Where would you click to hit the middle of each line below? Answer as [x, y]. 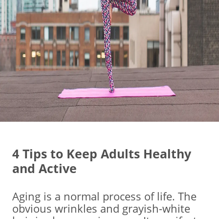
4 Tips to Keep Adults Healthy [102, 153]
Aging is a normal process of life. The [104, 196]
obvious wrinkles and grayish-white [101, 208]
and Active [44, 168]
